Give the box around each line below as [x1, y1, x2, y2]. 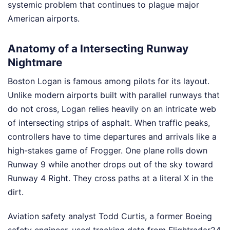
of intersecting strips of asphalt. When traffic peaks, [8, 118, 210, 128]
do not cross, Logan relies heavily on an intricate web [8, 104, 216, 114]
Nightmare [8, 55, 62, 69]
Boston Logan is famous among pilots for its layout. [8, 76, 209, 87]
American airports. [8, 13, 80, 24]
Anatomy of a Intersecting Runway [8, 42, 188, 55]
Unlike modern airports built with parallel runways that [8, 90, 220, 101]
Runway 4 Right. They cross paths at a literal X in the [8, 173, 213, 184]
